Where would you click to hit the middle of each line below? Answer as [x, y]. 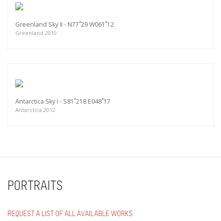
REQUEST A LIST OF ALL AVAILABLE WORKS [70, 214]
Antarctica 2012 [35, 110]
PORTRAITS [35, 187]
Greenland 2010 [36, 33]
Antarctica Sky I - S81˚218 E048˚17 [63, 102]
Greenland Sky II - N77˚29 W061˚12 [65, 25]
